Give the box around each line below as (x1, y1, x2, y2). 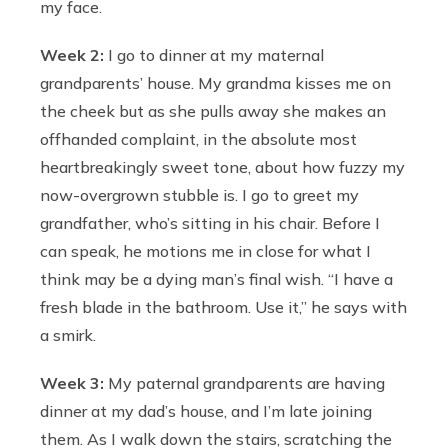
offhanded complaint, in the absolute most (40, 128, 357, 149)
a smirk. (40, 324, 96, 345)
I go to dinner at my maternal (104, 44, 324, 65)
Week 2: (40, 44, 104, 65)
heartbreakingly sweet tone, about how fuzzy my (40, 156, 405, 177)
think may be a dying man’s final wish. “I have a (40, 268, 393, 289)
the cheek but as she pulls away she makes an (40, 100, 386, 121)
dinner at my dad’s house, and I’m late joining (40, 400, 372, 421)
